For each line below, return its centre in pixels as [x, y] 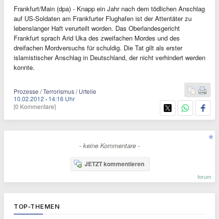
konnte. [24, 67]
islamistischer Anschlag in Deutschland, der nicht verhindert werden [109, 57]
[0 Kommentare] [35, 106]
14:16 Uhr [62, 99]
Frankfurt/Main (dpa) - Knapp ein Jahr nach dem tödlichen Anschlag [109, 9]
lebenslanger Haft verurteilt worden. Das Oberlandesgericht [97, 28]
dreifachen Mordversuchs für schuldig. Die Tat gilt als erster [98, 48]
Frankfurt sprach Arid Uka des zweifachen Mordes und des [97, 38]
